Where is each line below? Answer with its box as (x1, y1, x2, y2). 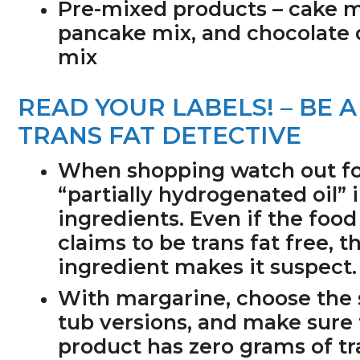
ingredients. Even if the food (58, 206, 358, 231)
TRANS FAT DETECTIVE (18, 121, 302, 149)
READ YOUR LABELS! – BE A (18, 92, 358, 121)
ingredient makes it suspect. (58, 254, 358, 279)
